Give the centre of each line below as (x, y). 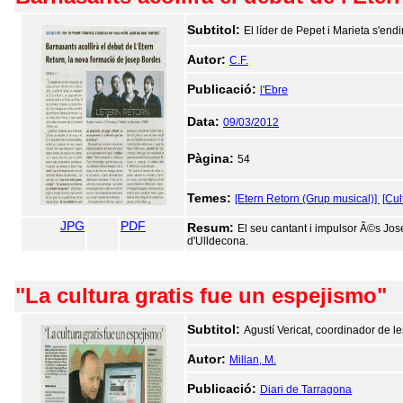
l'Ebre (274, 90)
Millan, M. (253, 360)
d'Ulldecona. (218, 241)
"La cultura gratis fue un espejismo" (201, 296)
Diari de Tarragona (306, 390)
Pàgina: (212, 158)
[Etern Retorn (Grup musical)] (307, 199)
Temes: (211, 198)
